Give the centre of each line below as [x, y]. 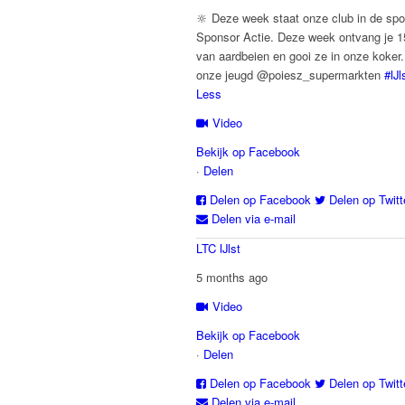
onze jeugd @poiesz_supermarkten [290, 74]
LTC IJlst [218, 249]
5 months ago [232, 278]
